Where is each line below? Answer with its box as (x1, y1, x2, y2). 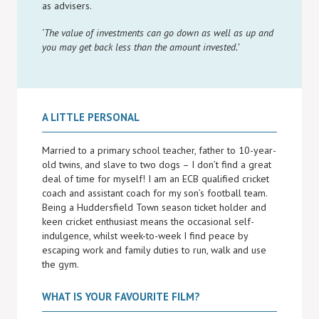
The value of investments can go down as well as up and (44, 26, 273, 39)
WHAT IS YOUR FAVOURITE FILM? (42, 290, 200, 303)
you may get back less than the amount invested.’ (42, 41, 239, 53)
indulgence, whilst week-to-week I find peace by (42, 229, 248, 242)
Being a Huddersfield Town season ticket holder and (42, 201, 266, 214)
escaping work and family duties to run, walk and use (42, 244, 266, 256)
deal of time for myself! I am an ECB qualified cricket (42, 172, 269, 185)
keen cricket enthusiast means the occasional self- (42, 215, 254, 228)
